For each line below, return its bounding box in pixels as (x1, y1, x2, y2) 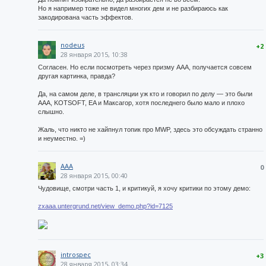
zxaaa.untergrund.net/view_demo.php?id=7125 (38, 202, 173, 210)
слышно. (38, 108, 64, 115)
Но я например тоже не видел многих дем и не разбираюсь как (38, 5, 228, 12)
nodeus (61, 40, 84, 49)
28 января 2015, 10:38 (61, 50, 128, 59)
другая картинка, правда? (38, 72, 115, 80)
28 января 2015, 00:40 (61, 171, 128, 180)
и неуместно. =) (38, 135, 85, 142)
